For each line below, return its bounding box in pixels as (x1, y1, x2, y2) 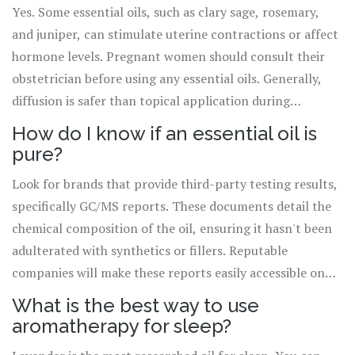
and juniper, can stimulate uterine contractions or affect (12, 25, 338, 44)
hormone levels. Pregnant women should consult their (12, 48, 325, 66)
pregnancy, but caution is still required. (12, 114, 239, 132)
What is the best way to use (12, 294, 259, 318)
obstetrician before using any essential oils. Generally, (12, 70, 322, 88)
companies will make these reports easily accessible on (12, 264, 325, 282)
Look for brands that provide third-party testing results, (12, 175, 338, 193)
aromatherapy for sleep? (12, 315, 231, 338)
